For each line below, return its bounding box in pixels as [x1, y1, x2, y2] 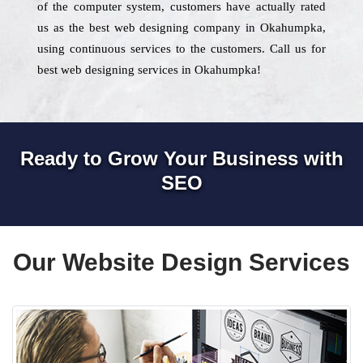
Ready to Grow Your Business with [19, 147, 344, 169]
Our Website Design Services [13, 249, 350, 275]
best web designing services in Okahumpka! [37, 63, 261, 76]
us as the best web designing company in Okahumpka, [37, 21, 326, 34]
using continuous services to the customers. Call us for [37, 42, 326, 55]
